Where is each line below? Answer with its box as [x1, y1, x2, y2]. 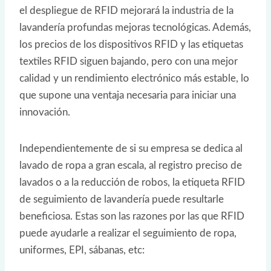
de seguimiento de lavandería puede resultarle [19, 194, 224, 205]
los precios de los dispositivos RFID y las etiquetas [19, 39, 243, 50]
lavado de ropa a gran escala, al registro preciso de [19, 160, 242, 171]
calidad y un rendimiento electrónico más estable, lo [19, 73, 249, 84]
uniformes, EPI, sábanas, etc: [19, 245, 145, 256]
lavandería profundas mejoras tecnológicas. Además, [19, 22, 251, 33]
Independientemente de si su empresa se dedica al [19, 143, 243, 154]
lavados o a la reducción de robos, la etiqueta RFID [19, 177, 245, 188]
